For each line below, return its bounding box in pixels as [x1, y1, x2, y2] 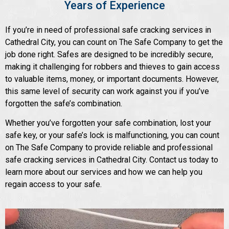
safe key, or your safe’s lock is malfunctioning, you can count [5, 130, 219, 141]
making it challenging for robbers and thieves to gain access [5, 61, 220, 72]
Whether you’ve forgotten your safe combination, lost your [5, 118, 211, 128]
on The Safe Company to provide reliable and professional [5, 143, 213, 153]
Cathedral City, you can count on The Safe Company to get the [5, 37, 223, 47]
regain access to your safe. [5, 179, 102, 190]
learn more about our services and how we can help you [5, 167, 202, 177]
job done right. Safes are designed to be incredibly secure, [5, 49, 213, 59]
